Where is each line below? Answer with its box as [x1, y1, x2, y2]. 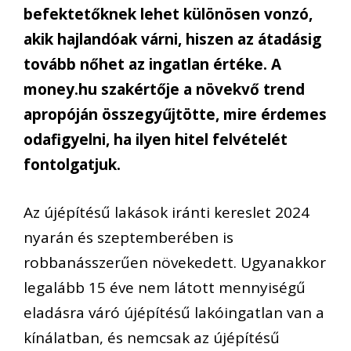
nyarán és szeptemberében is [24, 226, 233, 248]
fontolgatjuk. [24, 154, 121, 175]
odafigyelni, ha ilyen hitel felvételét [24, 129, 288, 150]
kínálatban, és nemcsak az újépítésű [24, 327, 280, 348]
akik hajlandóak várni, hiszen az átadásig [24, 29, 321, 50]
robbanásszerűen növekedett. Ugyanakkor [24, 251, 326, 273]
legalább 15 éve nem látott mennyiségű [24, 277, 306, 298]
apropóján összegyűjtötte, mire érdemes [24, 104, 327, 125]
